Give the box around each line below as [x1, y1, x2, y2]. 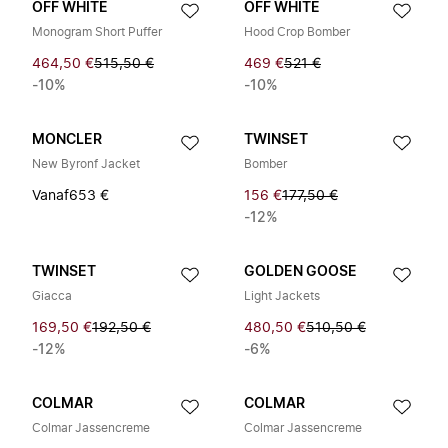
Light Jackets [244, 290, 320, 302]
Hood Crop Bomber [244, 26, 350, 38]
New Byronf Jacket [32, 158, 140, 170]
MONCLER [32, 133, 102, 147]
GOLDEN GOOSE [244, 265, 357, 279]
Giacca [32, 290, 72, 302]
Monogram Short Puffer [32, 26, 162, 38]
